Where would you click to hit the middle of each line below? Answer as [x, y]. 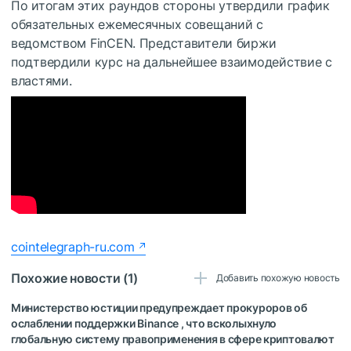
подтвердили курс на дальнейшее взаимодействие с [172, 62]
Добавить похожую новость [278, 278]
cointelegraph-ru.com [73, 247]
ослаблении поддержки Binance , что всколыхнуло [144, 324]
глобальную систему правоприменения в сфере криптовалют [173, 339]
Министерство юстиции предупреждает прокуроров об [159, 308]
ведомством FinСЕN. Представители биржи [144, 43]
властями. [42, 81]
